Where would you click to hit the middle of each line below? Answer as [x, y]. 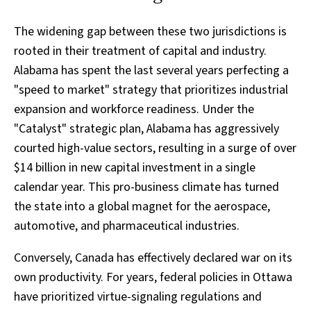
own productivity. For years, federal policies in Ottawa [153, 278]
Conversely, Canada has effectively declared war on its [153, 258]
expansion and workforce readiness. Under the [134, 110]
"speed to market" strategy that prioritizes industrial [151, 90]
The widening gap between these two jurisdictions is [150, 32]
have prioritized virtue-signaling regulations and [138, 297]
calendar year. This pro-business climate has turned [146, 187]
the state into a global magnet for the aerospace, [142, 207]
